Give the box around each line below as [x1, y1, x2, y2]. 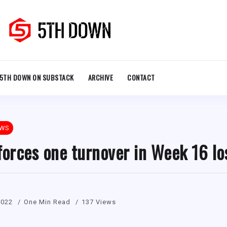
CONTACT [127, 72, 155, 83]
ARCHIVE [88, 72, 113, 83]
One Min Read [24, 198, 72, 206]
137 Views [82, 198, 116, 206]
